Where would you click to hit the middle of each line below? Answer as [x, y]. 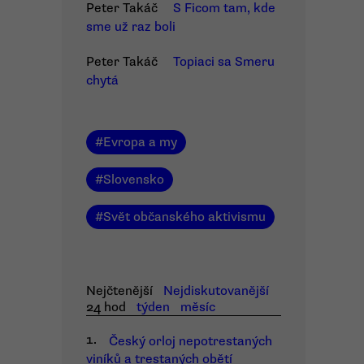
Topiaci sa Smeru [224, 62]
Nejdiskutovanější [216, 291]
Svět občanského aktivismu [184, 217]
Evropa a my [140, 142]
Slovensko [134, 180]
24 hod [106, 307]
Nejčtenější [119, 291]
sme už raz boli [131, 27]
